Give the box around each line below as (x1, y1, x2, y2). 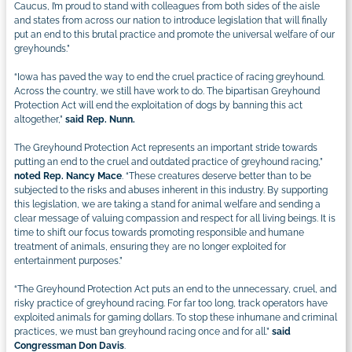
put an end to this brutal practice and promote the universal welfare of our (14, 28, 335, 40)
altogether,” (14, 113, 65, 125)
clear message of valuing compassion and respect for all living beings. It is (14, 212, 335, 224)
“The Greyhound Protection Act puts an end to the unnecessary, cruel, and (14, 283, 336, 295)
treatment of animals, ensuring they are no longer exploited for (14, 240, 286, 252)
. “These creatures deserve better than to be (122, 170, 311, 181)
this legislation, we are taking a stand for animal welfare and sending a (14, 198, 321, 210)
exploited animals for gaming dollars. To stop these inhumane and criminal (14, 311, 337, 323)
